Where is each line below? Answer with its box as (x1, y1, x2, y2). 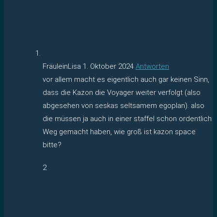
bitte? (43, 140, 62, 149)
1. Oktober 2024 (83, 62, 134, 71)
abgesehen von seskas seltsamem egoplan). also (43, 101, 204, 110)
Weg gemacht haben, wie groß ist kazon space (43, 127, 196, 136)
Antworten (136, 62, 169, 71)
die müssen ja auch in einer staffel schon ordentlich (43, 114, 212, 123)
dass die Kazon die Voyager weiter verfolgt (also (43, 88, 201, 97)
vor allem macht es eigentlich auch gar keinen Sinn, (43, 75, 209, 84)
